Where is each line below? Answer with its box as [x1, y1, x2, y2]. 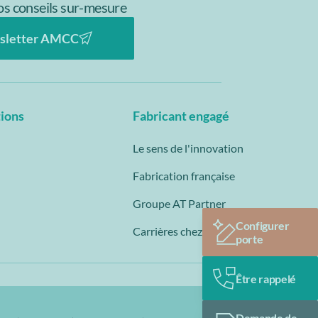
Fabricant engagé [132, 108, 229, 124]
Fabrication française [132, 169, 235, 182]
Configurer [236, 219, 290, 232]
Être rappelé [236, 271, 297, 285]
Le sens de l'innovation [132, 141, 243, 155]
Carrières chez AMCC [132, 224, 238, 238]
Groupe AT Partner [132, 197, 226, 210]
